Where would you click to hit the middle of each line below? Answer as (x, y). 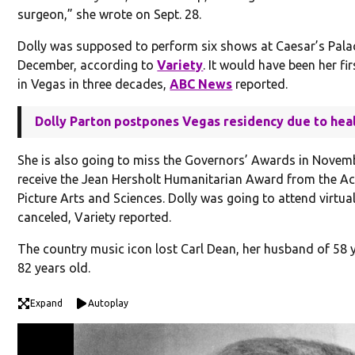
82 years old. (54, 268)
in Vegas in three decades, (94, 84)
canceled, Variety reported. (95, 218)
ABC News (201, 84)
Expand (47, 303)
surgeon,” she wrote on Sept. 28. (110, 15)
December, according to (88, 65)
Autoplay (109, 303)
